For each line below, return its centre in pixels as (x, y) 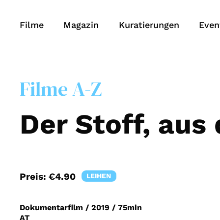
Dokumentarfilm (51, 208)
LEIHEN (99, 176)
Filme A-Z (61, 89)
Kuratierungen (149, 25)
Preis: (34, 176)
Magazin (81, 25)
